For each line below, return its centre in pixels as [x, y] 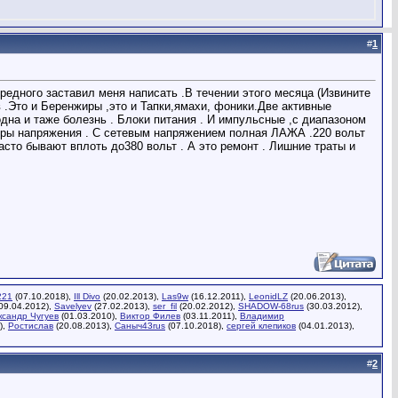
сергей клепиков [261, 326]
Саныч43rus [140, 326]
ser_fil [165, 306]
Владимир [262, 316]
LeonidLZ [268, 296]
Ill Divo [87, 296]
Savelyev [73, 306]
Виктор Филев [150, 316]
